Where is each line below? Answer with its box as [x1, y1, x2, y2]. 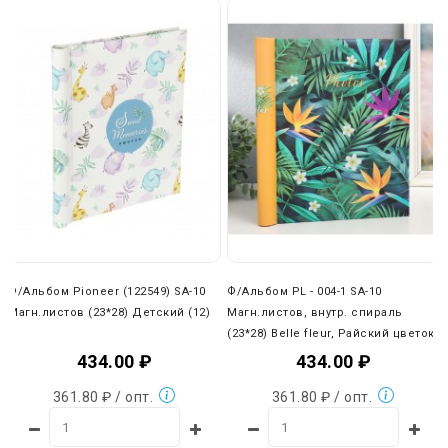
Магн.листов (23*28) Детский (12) [8, 306, 210, 320]
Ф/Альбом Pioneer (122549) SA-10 [8, 285, 206, 299]
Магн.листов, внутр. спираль [227, 306, 403, 320]
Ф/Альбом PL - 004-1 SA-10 [227, 285, 382, 299]
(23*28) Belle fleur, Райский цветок [227, 327, 435, 341]
